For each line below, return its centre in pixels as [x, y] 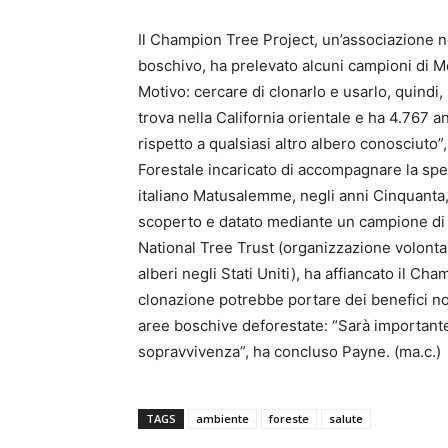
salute [346, 419]
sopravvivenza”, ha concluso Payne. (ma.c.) [289, 352]
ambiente [222, 419]
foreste [289, 419]
